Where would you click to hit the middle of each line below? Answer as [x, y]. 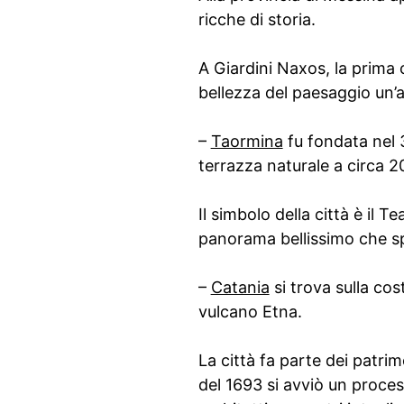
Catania [240, 287]
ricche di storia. [257, 19]
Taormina [247, 141]
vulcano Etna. [250, 312]
